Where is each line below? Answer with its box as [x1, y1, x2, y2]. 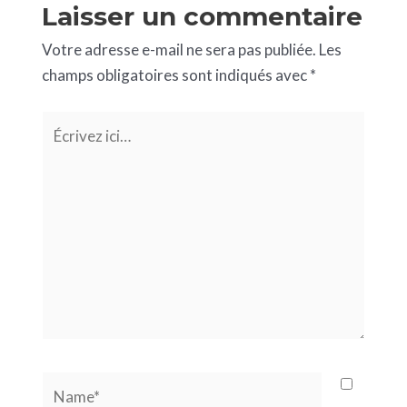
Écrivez [40, 113, 90, 133]
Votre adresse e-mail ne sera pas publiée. [41, 39, 316, 59]
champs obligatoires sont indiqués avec [41, 65, 310, 84]
